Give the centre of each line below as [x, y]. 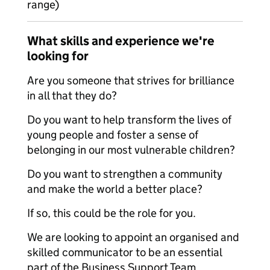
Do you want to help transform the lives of [129, 120]
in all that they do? [72, 96]
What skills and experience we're [121, 41]
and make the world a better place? [115, 189]
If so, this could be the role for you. [111, 213]
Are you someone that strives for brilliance [131, 80]
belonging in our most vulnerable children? [131, 150]
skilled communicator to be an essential [124, 252]
